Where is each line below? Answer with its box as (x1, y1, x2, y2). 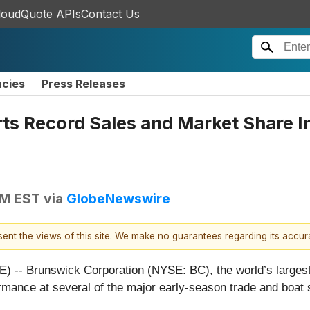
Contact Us (81, 7, 140, 21)
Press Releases (42, 77, 125, 91)
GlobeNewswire (66, 190, 170, 207)
